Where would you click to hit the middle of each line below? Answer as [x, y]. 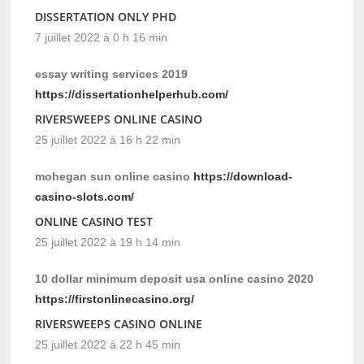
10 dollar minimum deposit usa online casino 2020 [175, 279]
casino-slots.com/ [85, 197]
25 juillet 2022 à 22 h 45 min [108, 345]
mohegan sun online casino [115, 177]
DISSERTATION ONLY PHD [106, 17]
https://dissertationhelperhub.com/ [132, 95]
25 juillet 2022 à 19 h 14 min [108, 243]
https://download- [243, 177]
